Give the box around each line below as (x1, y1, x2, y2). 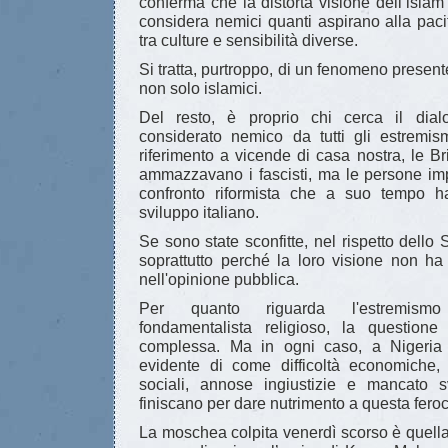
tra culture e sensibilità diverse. (139, 32, 358, 49)
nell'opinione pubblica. (139, 271, 299, 288)
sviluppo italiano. (139, 204, 259, 221)
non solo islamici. (139, 80, 262, 97)
